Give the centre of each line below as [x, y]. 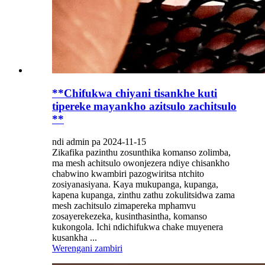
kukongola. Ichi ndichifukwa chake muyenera [138, 227]
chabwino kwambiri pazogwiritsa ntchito [128, 174]
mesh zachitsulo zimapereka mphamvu [124, 206]
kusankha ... [75, 238]
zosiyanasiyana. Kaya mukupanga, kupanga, [135, 185]
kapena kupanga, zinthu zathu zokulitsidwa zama [143, 195]
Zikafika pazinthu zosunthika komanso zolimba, [141, 153]
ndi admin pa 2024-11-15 [99, 142]
